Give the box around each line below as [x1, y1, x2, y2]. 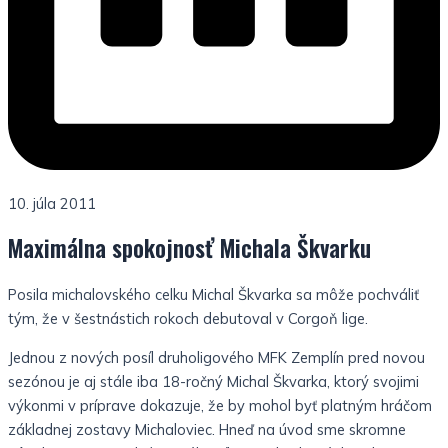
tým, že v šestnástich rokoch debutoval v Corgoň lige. [8, 309, 368, 329]
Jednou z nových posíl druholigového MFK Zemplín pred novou [8, 348, 425, 367]
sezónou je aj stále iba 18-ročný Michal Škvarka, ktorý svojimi [8, 372, 419, 391]
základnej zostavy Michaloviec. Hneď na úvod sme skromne [8, 420, 406, 439]
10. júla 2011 [8, 193, 96, 213]
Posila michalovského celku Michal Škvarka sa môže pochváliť [8, 285, 419, 305]
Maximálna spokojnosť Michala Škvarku [8, 231, 371, 266]
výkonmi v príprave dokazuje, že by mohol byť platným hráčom [8, 396, 432, 415]
